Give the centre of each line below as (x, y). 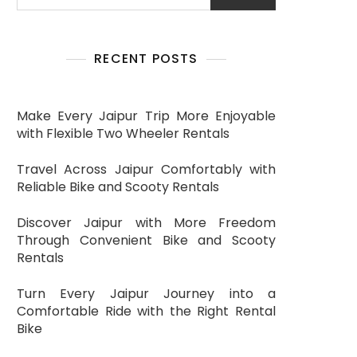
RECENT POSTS (146, 59)
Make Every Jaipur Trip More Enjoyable (146, 116)
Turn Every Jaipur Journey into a (146, 294)
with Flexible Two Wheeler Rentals (123, 133)
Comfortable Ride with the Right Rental (146, 311)
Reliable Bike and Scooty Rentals (118, 187)
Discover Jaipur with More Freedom (146, 223)
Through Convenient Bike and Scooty (146, 240)
